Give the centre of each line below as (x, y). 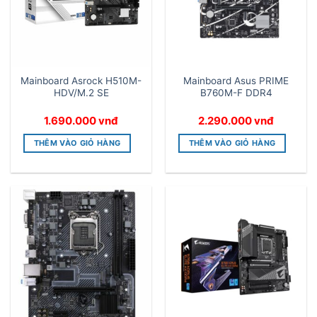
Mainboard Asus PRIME (236, 80)
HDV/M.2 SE (81, 92)
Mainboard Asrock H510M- (81, 80)
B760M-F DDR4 (236, 92)
